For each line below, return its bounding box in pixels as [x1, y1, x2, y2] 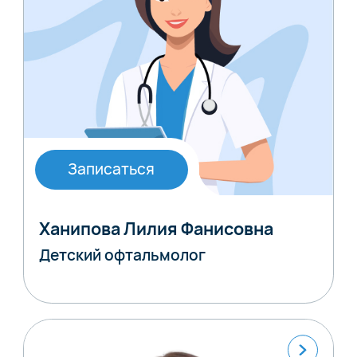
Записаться [68, 159, 155, 180]
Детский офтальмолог [38, 245, 206, 266]
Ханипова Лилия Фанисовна [38, 216, 273, 240]
